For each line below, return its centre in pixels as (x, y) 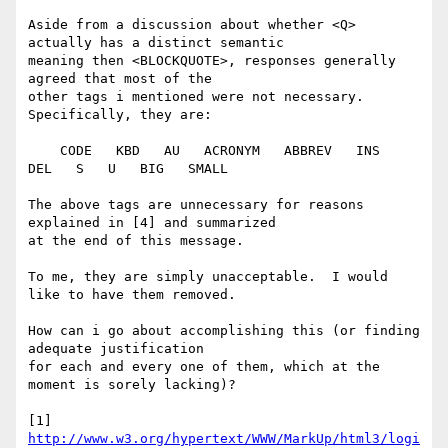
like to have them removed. (132, 295)
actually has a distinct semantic (156, 43)
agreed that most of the (120, 79)
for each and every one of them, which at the (204, 367)
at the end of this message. (136, 241)
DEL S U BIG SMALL (128, 169)
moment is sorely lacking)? (136, 385)
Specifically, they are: (120, 115)
